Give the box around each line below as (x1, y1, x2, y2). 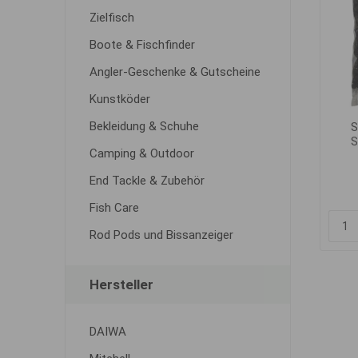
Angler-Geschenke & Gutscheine (89, 65, 261, 79)
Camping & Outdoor (89, 146, 194, 161)
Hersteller (89, 276, 153, 292)
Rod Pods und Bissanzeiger (89, 228, 233, 242)
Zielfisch (89, 10, 134, 25)
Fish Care (89, 201, 139, 215)
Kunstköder (89, 92, 150, 106)
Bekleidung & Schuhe (89, 119, 199, 133)
